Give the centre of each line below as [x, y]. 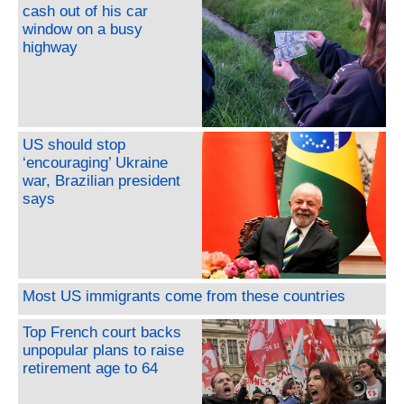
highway [50, 47]
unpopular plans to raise [103, 350]
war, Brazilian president [101, 180]
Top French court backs [102, 332]
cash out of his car [85, 11]
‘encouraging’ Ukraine [95, 162]
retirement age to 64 [90, 368]
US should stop [74, 144]
